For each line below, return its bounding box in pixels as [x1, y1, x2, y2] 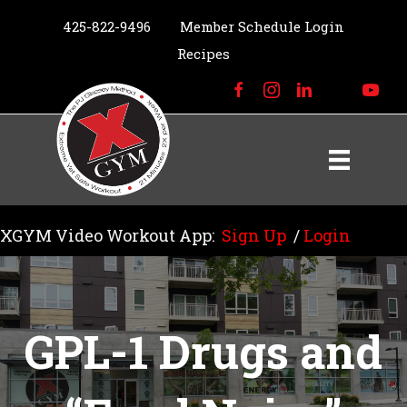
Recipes [177, 45, 230, 63]
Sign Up [222, 224, 286, 246]
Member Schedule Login [180, 17, 344, 35]
